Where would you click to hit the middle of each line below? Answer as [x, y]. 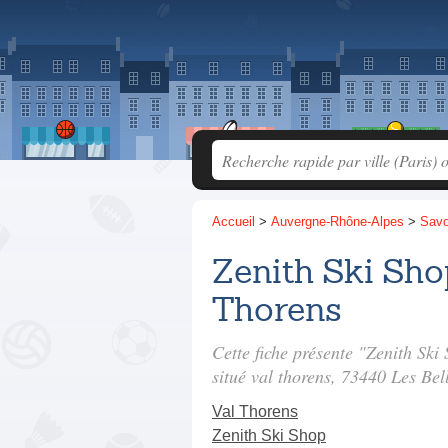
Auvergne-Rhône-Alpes [337, 221]
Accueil [233, 221]
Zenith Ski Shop [269, 435]
